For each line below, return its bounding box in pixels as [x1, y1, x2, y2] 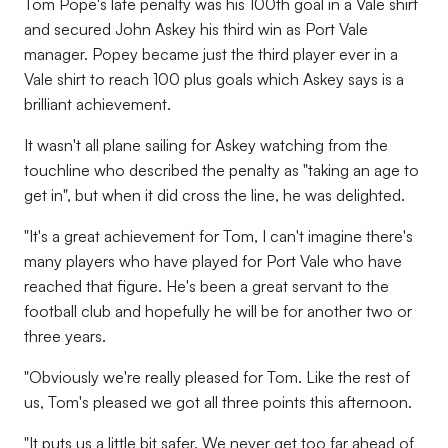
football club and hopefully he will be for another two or [24, 301, 412, 321]
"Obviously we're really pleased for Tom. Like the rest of [24, 367, 410, 387]
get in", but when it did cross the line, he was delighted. [24, 185, 405, 205]
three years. [24, 326, 106, 346]
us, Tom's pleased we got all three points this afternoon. [24, 392, 412, 412]
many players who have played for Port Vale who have [24, 251, 402, 271]
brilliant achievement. [24, 94, 171, 114]
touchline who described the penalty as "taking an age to [24, 160, 419, 180]
